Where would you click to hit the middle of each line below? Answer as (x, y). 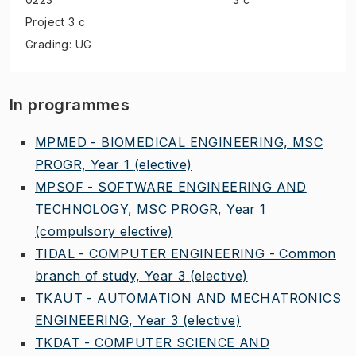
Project (45, 21)
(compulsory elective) (104, 231)
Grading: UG (59, 44)
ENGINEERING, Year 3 (107, 320)
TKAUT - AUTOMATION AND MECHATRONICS (188, 298)
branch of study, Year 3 (110, 275)
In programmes (70, 104)
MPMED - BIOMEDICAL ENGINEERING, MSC (179, 142)
